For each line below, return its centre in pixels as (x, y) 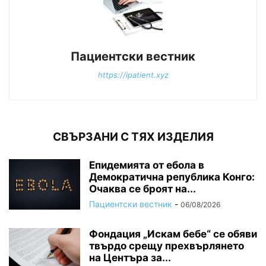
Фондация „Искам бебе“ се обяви (173, 234)
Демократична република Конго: (172, 177)
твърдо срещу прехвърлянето (167, 246)
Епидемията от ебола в (147, 165)
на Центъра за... (130, 257)
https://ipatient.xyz (133, 75)
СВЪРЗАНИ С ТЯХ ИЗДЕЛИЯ (133, 137)
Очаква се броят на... (142, 189)
